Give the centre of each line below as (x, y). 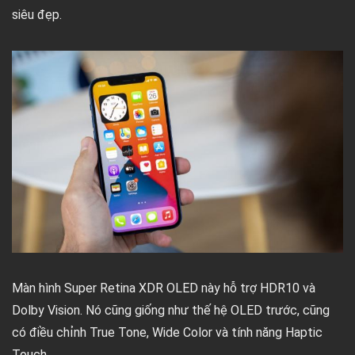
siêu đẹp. (37, 15)
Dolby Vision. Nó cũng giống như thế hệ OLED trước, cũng (171, 310)
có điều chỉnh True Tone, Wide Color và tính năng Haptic (167, 332)
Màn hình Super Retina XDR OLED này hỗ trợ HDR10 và (164, 288)
